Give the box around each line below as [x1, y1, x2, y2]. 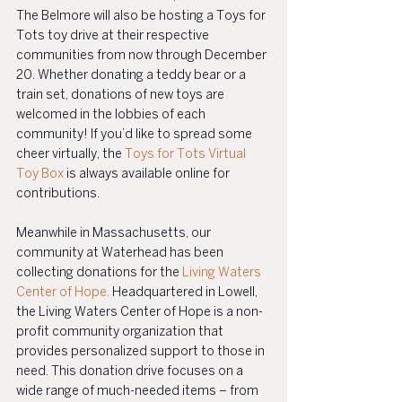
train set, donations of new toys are [16, 90, 227, 101]
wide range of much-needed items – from [16, 386, 261, 398]
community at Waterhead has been [16, 248, 226, 259]
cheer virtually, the [16, 149, 125, 161]
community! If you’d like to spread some [16, 129, 255, 141]
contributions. [16, 188, 100, 200]
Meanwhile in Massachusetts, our [16, 228, 214, 240]
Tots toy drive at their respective [16, 31, 212, 42]
